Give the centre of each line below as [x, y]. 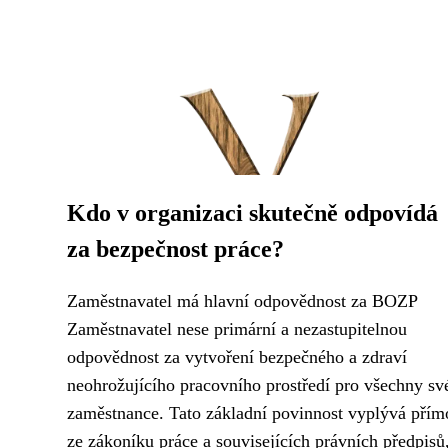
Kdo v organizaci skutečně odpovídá [252, 213]
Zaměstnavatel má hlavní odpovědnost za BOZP [242, 301]
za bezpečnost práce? [175, 249]
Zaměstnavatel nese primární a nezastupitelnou [237, 329]
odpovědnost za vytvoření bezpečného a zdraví [237, 357]
